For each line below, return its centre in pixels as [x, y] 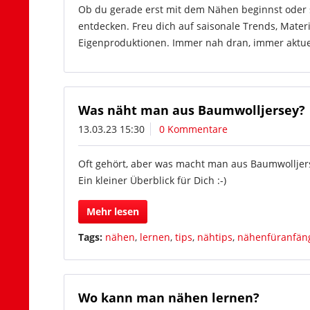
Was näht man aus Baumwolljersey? [192, 110]
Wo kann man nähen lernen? [169, 298]
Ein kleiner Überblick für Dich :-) [152, 180]
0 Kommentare [193, 129]
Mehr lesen [113, 211]
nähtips [215, 237]
